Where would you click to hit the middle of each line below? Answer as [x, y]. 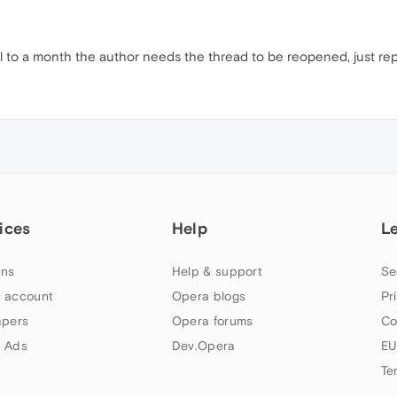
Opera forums [212, 321]
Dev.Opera [203, 346]
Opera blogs [209, 296]
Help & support [217, 272]
